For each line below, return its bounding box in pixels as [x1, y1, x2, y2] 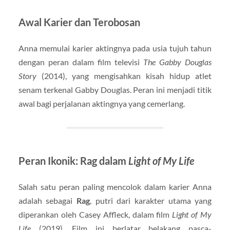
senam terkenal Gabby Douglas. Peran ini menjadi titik [18, 84, 212, 94]
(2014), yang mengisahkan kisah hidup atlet [36, 70, 212, 81]
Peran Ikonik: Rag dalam [18, 154, 128, 167]
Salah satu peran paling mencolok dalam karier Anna [18, 181, 212, 191]
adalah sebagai [18, 195, 77, 205]
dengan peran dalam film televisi [18, 56, 144, 67]
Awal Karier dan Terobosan [18, 15, 140, 28]
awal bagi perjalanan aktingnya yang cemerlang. [18, 98, 185, 108]
